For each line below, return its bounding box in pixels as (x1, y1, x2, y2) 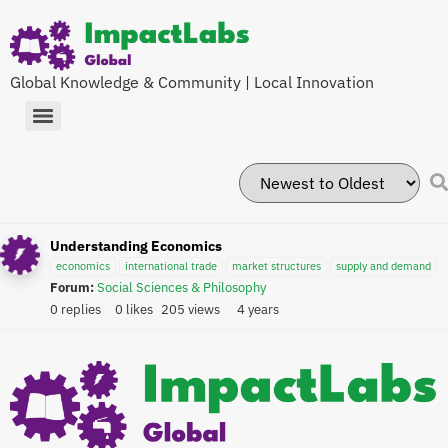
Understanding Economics (50, 237, 222, 256)
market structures (232, 259, 321, 274)
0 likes (114, 301, 153, 318)
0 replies (50, 301, 101, 318)
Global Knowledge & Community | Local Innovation (10, 72, 374, 93)
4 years (236, 301, 279, 318)
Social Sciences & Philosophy (97, 279, 266, 296)
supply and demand (336, 259, 431, 274)
